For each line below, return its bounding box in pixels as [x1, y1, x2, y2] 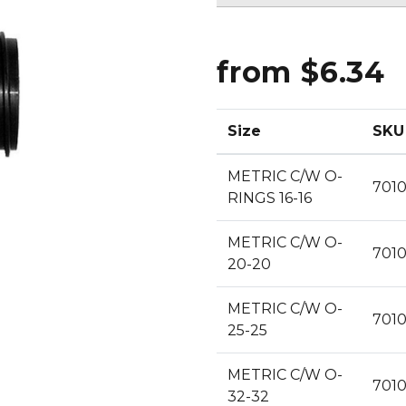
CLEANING [135, 3, 209, 18]
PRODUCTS [135, 17, 217, 33]
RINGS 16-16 [227, 189, 312, 208]
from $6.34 [217, 54, 385, 91]
